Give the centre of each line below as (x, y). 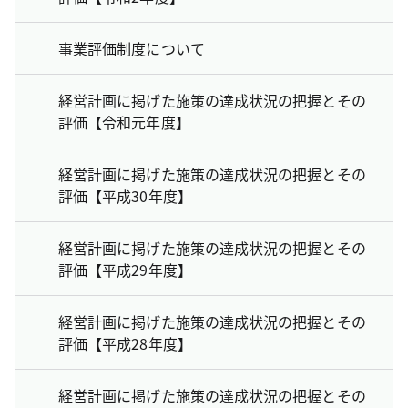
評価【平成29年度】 (125, 269)
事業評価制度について (132, 48)
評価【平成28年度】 (125, 343)
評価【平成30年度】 (125, 195)
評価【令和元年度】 (124, 122)
